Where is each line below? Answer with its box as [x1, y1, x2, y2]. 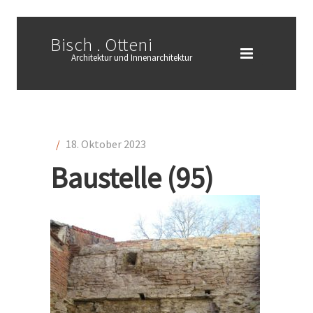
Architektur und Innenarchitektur [71, 52, 192, 64]
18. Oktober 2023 [66, 137, 146, 151]
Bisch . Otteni [50, 33, 153, 56]
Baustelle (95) [50, 159, 213, 196]
